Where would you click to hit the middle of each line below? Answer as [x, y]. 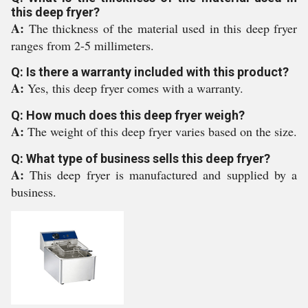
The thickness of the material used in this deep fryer [163, 28]
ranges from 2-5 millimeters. [82, 45]
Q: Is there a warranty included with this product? [150, 72]
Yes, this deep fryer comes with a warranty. [135, 88]
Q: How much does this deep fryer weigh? [128, 115]
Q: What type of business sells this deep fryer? [141, 158]
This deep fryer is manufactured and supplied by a [164, 175]
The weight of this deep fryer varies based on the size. [162, 131]
